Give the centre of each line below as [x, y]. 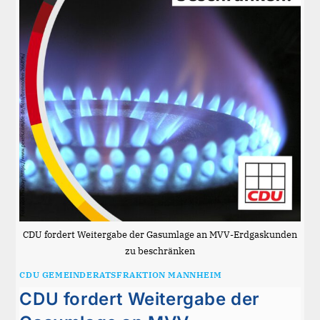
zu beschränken [160, 251]
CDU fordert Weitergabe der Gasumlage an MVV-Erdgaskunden [160, 234]
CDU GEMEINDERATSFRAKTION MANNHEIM [121, 274]
